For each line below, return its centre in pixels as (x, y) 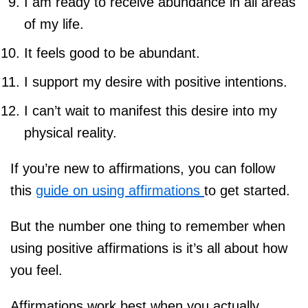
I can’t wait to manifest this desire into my (151, 110)
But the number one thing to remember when (148, 226)
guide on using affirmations (120, 190)
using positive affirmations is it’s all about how (149, 248)
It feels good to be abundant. (112, 53)
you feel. (36, 270)
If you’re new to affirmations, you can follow (143, 168)
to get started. (247, 190)
